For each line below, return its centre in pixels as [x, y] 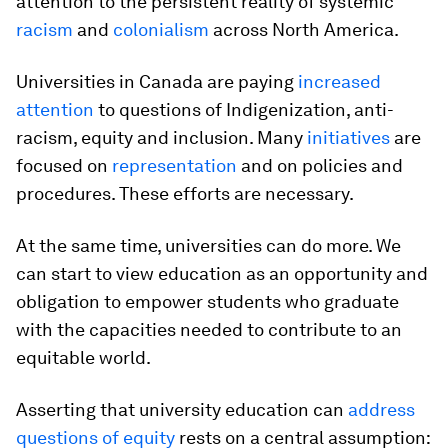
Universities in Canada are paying [157, 81]
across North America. [304, 29]
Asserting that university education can [182, 409]
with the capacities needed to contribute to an [209, 329]
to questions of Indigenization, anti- [244, 109]
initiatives [348, 137]
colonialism [161, 29]
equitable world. [83, 357]
